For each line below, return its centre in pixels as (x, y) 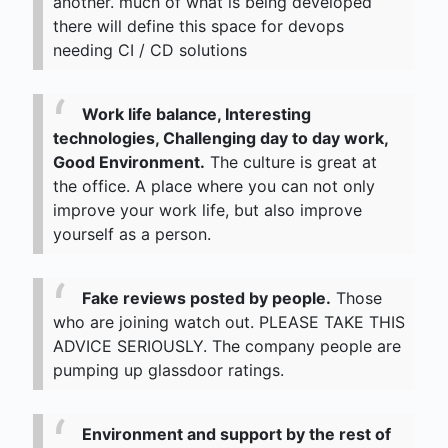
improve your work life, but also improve (207, 210)
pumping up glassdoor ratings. (168, 370)
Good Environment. (129, 162)
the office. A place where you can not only (214, 186)
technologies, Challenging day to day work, (220, 138)
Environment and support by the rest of (236, 434)
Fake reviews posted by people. (206, 298)
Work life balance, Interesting (196, 114)
